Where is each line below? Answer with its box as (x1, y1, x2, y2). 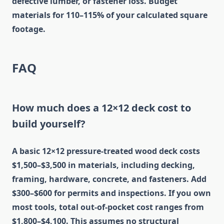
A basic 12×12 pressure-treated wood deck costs (12, 145, 200, 157)
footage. (12, 23, 45, 35)
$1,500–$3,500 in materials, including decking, (12, 159, 195, 171)
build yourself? (12, 117, 85, 131)
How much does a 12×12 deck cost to (12, 101, 191, 115)
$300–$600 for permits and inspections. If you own (12, 187, 211, 199)
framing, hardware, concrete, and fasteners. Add (12, 173, 206, 185)
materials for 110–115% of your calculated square (12, 9, 207, 21)
